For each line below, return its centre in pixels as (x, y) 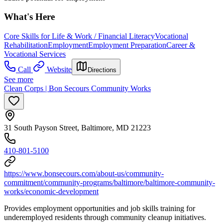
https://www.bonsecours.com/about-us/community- (84, 173)
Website (59, 69)
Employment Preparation (127, 45)
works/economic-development (51, 191)
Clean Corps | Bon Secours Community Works (77, 88)
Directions (102, 70)
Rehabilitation (26, 45)
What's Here (29, 17)
